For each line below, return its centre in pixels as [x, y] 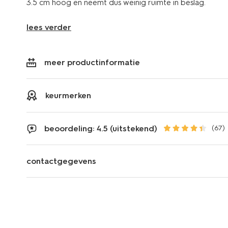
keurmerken [68, 95]
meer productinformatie [92, 62]
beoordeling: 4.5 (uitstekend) [101, 128]
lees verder [49, 27]
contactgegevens [61, 161]
